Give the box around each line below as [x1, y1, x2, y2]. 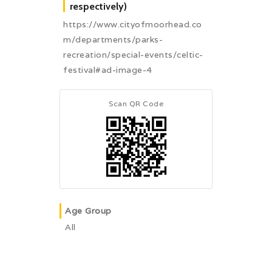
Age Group [65, 205, 112, 216]
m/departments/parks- [63, 33, 163, 45]
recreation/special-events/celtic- [63, 49, 203, 60]
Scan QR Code [109, 98, 163, 108]
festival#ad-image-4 [63, 64, 152, 75]
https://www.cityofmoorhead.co [63, 18, 202, 30]
